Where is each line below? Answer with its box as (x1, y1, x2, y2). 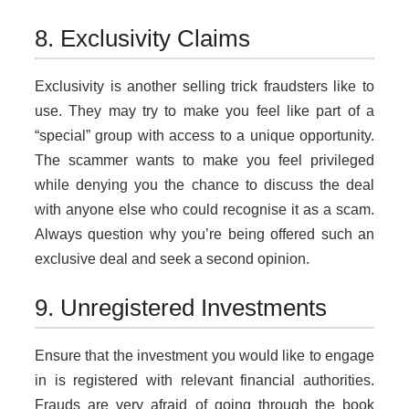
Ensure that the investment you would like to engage (35, 348, 374, 364)
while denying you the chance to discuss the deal (35, 177, 374, 194)
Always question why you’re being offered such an (35, 226, 374, 243)
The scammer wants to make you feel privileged (35, 152, 374, 169)
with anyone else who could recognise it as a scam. (35, 202, 374, 218)
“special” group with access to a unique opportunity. (35, 128, 374, 144)
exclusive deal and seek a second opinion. (35, 251, 309, 267)
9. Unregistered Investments (35, 294, 327, 322)
